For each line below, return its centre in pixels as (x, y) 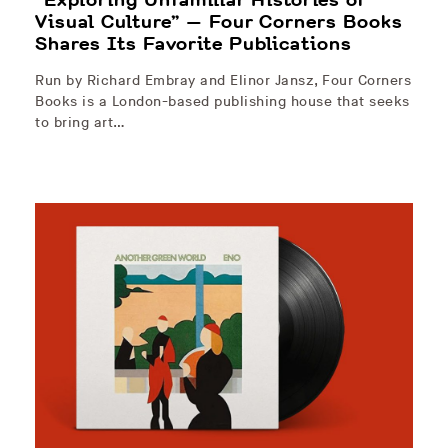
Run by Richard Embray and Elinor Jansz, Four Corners (223, 80)
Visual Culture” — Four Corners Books (219, 21)
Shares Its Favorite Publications (193, 43)
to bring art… (80, 122)
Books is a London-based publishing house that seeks (222, 101)
